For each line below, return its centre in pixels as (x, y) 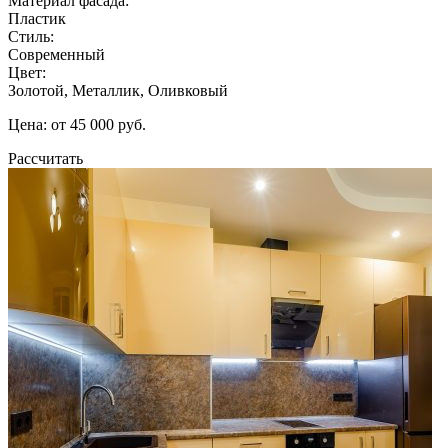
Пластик (37, 18)
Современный (56, 54)
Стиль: (31, 36)
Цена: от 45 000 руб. (77, 124)
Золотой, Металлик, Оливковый (118, 90)
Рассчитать (45, 158)
